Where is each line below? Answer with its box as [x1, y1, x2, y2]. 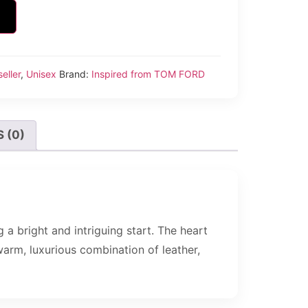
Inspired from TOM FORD [91, 67, 205, 80]
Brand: [58, 67, 91, 80]
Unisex [25, 67, 56, 80]
